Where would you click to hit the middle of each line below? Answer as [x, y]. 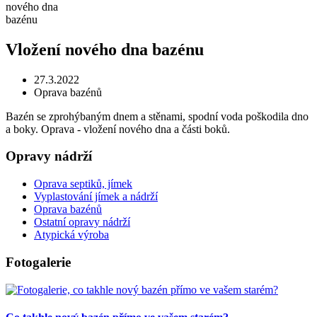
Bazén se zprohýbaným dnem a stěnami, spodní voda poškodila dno [157, 116]
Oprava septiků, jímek [83, 184]
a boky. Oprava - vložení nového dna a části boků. [118, 129]
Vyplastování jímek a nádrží [96, 197]
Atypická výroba [71, 235]
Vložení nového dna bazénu [105, 49]
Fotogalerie [38, 262]
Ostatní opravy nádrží [82, 222]
